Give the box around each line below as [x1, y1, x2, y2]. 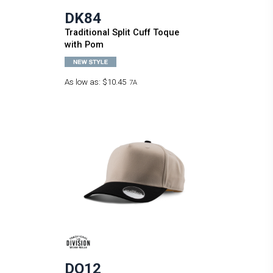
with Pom [64, 39, 104, 51]
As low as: [64, 77, 102, 87]
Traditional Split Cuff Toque [64, 27, 179, 38]
